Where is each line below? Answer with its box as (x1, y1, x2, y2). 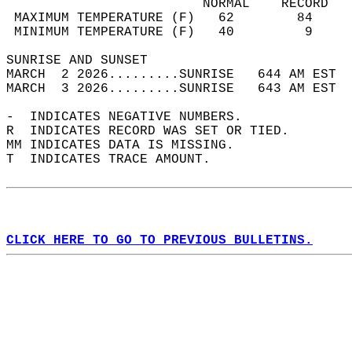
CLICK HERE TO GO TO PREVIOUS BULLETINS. (6, 233, 313, 247)
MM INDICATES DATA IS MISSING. (6, 138, 250, 152)
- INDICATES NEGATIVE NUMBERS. (6, 110, 258, 124)
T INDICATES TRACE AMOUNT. (6, 152, 226, 167)
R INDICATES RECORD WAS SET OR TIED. (6, 124, 305, 138)
